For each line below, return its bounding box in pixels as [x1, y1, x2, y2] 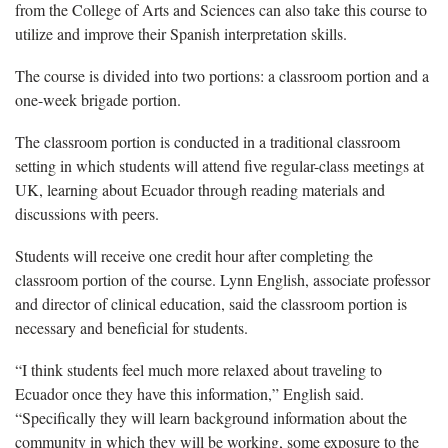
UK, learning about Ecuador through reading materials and [15, 178, 385, 200]
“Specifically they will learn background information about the [15, 406, 407, 428]
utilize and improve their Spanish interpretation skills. [15, 22, 347, 44]
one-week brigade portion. [15, 88, 181, 110]
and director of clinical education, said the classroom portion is [15, 292, 407, 314]
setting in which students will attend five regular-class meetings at [15, 154, 424, 176]
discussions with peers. [15, 202, 159, 224]
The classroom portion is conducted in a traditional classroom [15, 130, 400, 152]
